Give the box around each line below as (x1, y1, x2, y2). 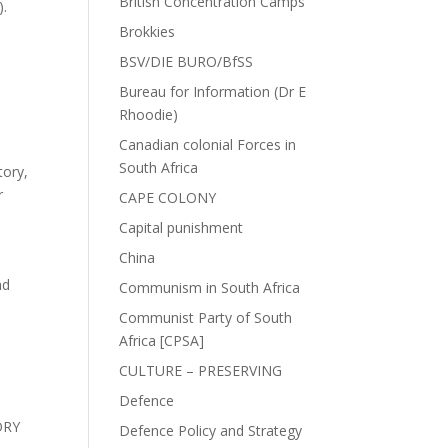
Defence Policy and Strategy (119, 421, 303, 440)
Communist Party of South (119, 308, 293, 327)
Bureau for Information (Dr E (119, 82, 307, 101)
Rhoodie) (119, 105, 179, 124)
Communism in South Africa (119, 278, 301, 297)
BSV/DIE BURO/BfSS (119, 52, 254, 71)
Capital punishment (119, 218, 244, 237)
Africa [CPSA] (119, 331, 205, 350)
